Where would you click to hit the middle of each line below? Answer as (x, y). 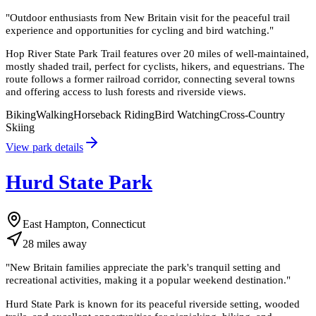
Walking (55, 115)
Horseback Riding (114, 115)
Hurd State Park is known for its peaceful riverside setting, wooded (153, 303)
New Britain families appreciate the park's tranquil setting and (145, 267)
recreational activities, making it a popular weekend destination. (146, 280)
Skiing (20, 128)
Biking (21, 115)
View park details (44, 147)
